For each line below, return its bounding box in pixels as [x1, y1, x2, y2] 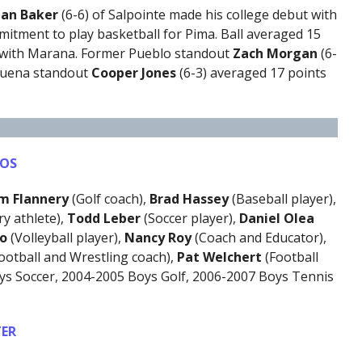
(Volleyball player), [10, 229, 124, 247]
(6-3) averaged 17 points [179, 64, 326, 82]
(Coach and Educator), [194, 229, 326, 247]
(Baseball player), [231, 190, 336, 208]
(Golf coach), [71, 190, 146, 208]
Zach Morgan [232, 44, 321, 63]
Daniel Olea [238, 209, 314, 228]
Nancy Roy [124, 229, 195, 247]
